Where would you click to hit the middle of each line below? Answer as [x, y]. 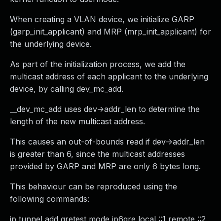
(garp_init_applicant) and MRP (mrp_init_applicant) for [110, 32]
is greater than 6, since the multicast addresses [97, 154]
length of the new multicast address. [77, 121]
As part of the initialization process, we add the [98, 64]
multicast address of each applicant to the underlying [109, 76]
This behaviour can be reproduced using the [93, 186]
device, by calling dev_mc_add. [67, 89]
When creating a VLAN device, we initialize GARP [102, 19]
